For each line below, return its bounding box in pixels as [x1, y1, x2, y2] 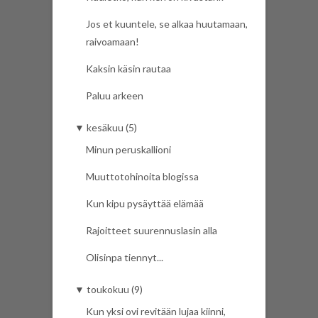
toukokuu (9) [87, 283, 143, 296]
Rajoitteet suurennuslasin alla [86, 224, 217, 237]
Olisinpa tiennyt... [86, 251, 163, 264]
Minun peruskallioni [86, 143, 171, 156]
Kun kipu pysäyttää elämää [86, 197, 204, 210]
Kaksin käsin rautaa [86, 62, 171, 75]
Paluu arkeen [86, 89, 143, 102]
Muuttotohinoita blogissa [86, 170, 199, 183]
